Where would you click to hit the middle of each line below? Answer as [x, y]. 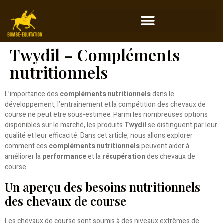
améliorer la [24, 157]
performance [64, 157]
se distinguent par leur [182, 125]
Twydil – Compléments [95, 55]
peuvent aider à [165, 146]
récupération [124, 157]
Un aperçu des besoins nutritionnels [103, 186]
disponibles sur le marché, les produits [65, 125]
